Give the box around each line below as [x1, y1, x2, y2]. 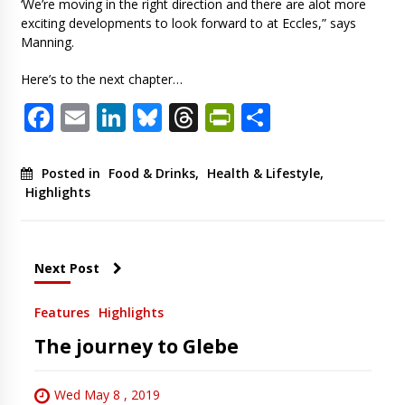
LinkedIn [125, 98, 242, 137]
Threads [197, 98, 308, 137]
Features [33, 304, 89, 322]
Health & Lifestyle [206, 165, 320, 183]
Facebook [52, 98, 181, 137]
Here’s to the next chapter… [20, 71, 183, 89]
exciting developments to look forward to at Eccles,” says [20, 14, 356, 33]
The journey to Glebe [33, 334, 239, 360]
